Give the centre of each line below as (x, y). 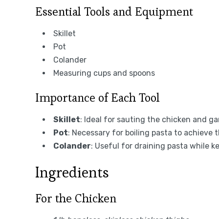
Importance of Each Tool (98, 97)
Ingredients (72, 172)
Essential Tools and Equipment (114, 11)
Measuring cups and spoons (104, 73)
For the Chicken (76, 198)
